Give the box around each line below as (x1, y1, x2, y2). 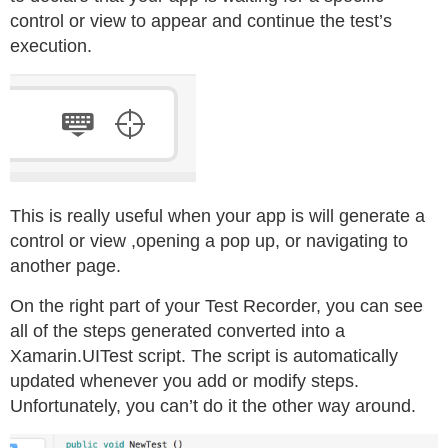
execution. (10, 35, 92, 56)
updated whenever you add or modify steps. (10, 370, 359, 391)
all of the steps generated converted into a (10, 320, 345, 341)
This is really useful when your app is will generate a (10, 205, 425, 226)
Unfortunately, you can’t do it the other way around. (10, 395, 416, 416)
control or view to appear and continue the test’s (10, 10, 392, 31)
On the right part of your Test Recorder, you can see (10, 295, 423, 316)
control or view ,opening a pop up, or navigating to (10, 230, 408, 251)
